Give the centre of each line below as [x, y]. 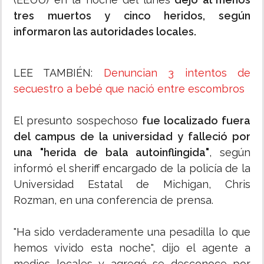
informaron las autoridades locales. [105, 32]
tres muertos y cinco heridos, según [132, 16]
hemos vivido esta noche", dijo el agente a [132, 248]
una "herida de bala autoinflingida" [112, 153]
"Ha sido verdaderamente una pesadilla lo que [132, 232]
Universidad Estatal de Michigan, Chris [132, 184]
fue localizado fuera [194, 121]
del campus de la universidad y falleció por [132, 137]
